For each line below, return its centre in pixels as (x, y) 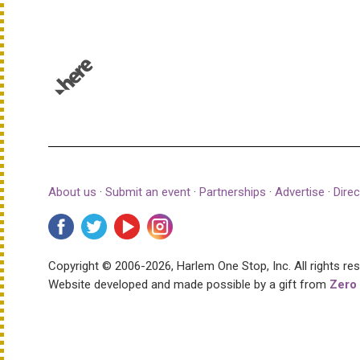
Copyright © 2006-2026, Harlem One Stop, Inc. (171, 266)
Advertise (300, 192)
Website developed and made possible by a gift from (189, 284)
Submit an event (148, 192)
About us (72, 192)
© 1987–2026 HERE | (117, 104)
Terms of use (221, 104)
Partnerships (234, 192)
